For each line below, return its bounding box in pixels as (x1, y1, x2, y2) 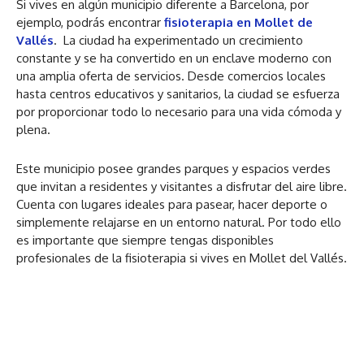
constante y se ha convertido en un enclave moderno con (16, 50, 331, 67)
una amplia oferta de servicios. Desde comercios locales (16, 68, 326, 84)
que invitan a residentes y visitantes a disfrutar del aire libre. (16, 179, 347, 195)
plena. (16, 122, 50, 138)
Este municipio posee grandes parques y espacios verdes (16, 161, 331, 177)
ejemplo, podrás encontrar (16, 15, 164, 31)
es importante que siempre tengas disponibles (16, 232, 274, 249)
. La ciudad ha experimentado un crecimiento (54, 32, 303, 49)
